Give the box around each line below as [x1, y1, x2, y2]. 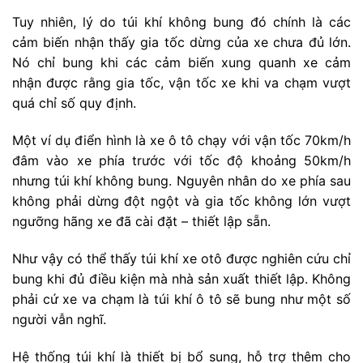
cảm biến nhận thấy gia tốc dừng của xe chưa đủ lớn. [12, 34, 351, 51]
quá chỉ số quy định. [12, 95, 136, 112]
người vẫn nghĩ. [12, 310, 106, 327]
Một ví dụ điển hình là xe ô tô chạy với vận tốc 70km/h [12, 132, 351, 149]
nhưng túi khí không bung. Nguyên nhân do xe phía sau [12, 173, 351, 190]
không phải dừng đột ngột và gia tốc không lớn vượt [12, 193, 351, 210]
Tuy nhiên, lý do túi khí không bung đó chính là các [12, 14, 351, 31]
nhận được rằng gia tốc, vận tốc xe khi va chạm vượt [12, 75, 351, 92]
